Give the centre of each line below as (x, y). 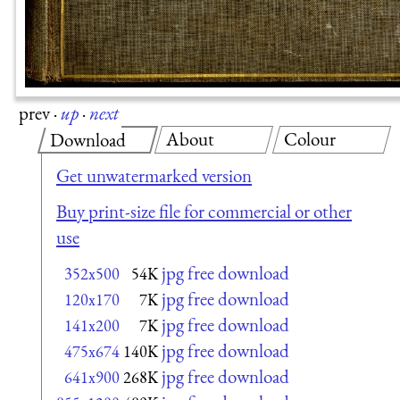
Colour (309, 138)
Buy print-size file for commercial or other (204, 211)
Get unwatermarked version (154, 176)
